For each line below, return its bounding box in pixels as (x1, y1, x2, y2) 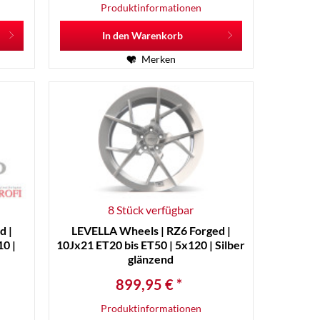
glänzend (128, 252, 174, 266)
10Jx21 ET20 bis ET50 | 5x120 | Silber (56, 238, 246, 252)
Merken (141, 52, 176, 65)
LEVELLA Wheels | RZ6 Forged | (71, 224, 231, 238)
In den (101, 29, 129, 41)
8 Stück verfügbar (108, 203, 194, 217)
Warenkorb (131, 29, 183, 41)
